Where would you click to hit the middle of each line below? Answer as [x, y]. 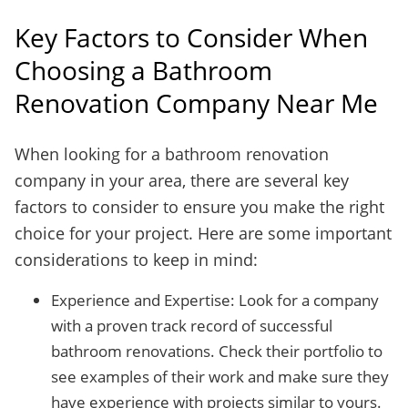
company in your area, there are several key [182, 180]
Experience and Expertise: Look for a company [215, 300]
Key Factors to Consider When [191, 37]
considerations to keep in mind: [136, 260]
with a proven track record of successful [192, 326]
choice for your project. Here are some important [203, 233]
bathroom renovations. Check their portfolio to [217, 351]
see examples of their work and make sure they [220, 377]
